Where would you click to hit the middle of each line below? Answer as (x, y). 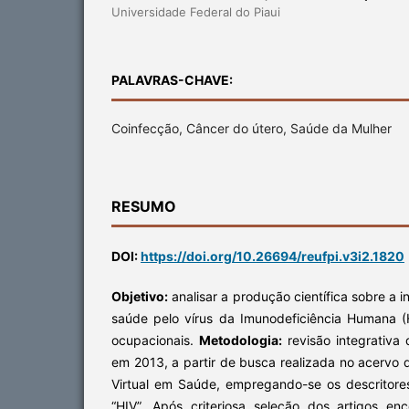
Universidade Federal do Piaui (196, 11)
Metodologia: (241, 340)
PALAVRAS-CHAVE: (172, 79)
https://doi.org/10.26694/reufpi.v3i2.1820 (273, 256)
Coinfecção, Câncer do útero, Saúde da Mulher (252, 128)
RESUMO (144, 206)
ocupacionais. (155, 340)
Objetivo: (140, 296)
